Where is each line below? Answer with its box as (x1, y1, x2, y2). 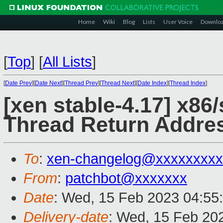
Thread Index (170, 80, 206, 87)
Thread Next (101, 80, 134, 87)
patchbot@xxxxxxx (65, 170, 187, 187)
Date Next (35, 80, 62, 87)
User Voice (163, 18, 193, 25)
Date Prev (5, 80, 32, 87)
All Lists (43, 54, 92, 70)
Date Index (137, 80, 167, 87)
